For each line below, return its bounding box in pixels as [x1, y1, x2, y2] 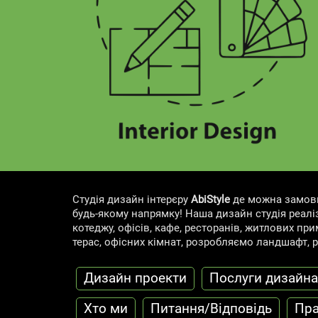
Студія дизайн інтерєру [72, 193, 191, 207]
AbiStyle [191, 193, 230, 207]
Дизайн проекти [84, 270, 187, 287]
